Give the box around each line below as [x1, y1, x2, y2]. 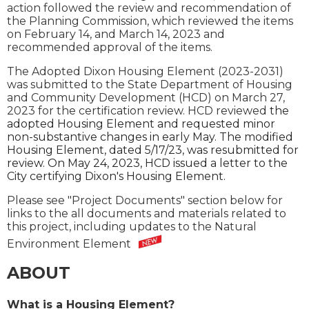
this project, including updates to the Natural [7, 220, 257, 234]
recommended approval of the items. [7, 41, 212, 54]
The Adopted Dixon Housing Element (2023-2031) [7, 65, 283, 79]
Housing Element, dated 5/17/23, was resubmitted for [7, 143, 299, 157]
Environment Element [7, 237, 134, 250]
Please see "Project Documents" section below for [7, 194, 283, 208]
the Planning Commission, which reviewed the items [7, 14, 293, 28]
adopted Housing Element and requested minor [7, 117, 275, 131]
